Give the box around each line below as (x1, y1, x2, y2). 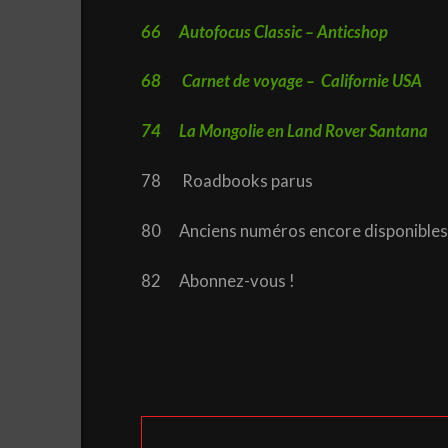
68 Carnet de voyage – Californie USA (140, 71, 422, 92)
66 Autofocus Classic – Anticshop (140, 21, 388, 42)
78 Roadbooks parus (140, 171, 328, 192)
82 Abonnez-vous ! (140, 270, 298, 291)
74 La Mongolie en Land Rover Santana (140, 121, 428, 142)
